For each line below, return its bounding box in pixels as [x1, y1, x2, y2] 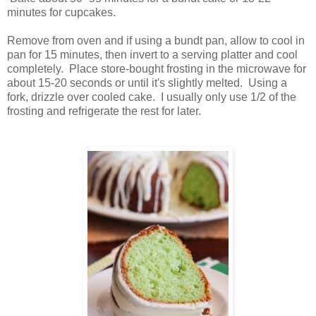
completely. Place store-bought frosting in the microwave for [7, 63, 306, 75]
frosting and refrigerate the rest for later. [7, 105, 201, 118]
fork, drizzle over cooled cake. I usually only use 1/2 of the [7, 91, 296, 104]
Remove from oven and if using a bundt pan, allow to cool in [7, 35, 305, 47]
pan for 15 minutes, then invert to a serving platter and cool [7, 49, 298, 61]
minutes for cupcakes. [7, 6, 121, 19]
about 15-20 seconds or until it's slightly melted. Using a [7, 77, 287, 90]
